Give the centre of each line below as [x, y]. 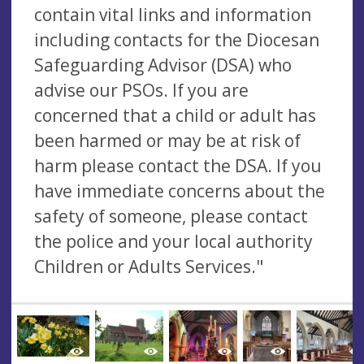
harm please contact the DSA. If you [178, 165]
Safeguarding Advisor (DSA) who [163, 65]
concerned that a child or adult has [175, 115]
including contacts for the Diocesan [177, 39]
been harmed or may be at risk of [167, 140]
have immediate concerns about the [180, 191]
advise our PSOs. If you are [141, 90]
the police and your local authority [173, 241]
